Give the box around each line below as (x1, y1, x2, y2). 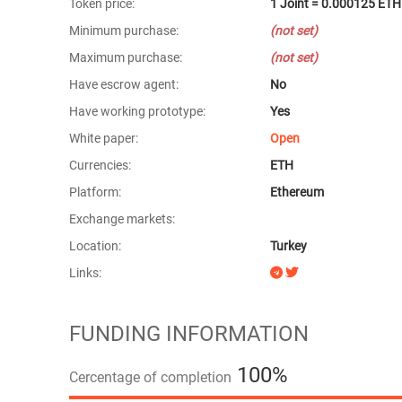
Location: (69, 239, 121, 253)
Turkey (270, 239, 307, 253)
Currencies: (69, 158, 131, 172)
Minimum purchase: (69, 23, 179, 38)
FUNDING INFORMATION (69, 321, 309, 346)
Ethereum (270, 185, 324, 199)
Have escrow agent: (69, 77, 179, 92)
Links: (69, 266, 101, 280)
